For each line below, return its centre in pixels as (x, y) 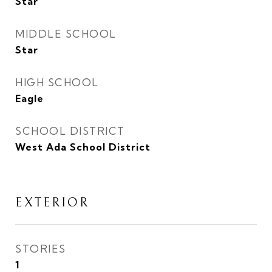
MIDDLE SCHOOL (66, 34)
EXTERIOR (52, 203)
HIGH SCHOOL (57, 82)
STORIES (41, 249)
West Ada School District (83, 147)
